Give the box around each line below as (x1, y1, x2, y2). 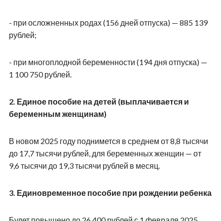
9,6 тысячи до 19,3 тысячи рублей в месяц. (8, 160, 160, 170)
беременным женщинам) (8, 109, 107, 118)
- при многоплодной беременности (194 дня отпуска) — (8, 57, 207, 67)
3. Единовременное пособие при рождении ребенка (8, 187, 212, 197)
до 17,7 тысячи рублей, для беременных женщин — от (8, 148, 201, 158)
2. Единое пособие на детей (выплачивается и (8, 96, 189, 106)
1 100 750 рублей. (8, 69, 72, 79)
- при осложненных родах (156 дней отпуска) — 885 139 (8, 17, 208, 27)
